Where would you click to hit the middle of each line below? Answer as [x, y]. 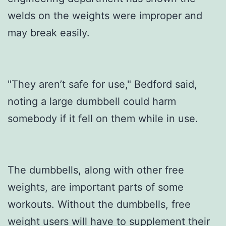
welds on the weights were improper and [105, 15]
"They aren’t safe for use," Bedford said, [102, 84]
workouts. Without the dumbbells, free [99, 204]
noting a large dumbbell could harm [92, 101]
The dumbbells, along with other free [96, 170]
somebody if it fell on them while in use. [103, 118]
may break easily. [49, 33]
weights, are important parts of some [96, 187]
